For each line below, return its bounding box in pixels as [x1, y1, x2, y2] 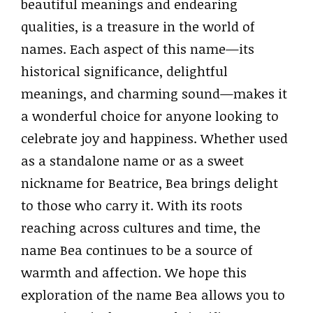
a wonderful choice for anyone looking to [21, 107, 279, 125]
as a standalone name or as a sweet [21, 152, 244, 170]
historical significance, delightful [21, 62, 228, 80]
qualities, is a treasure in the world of [21, 17, 255, 36]
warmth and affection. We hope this [21, 263, 247, 282]
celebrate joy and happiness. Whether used [21, 129, 288, 147]
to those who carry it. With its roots [21, 196, 242, 214]
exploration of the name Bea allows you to [21, 286, 285, 304]
